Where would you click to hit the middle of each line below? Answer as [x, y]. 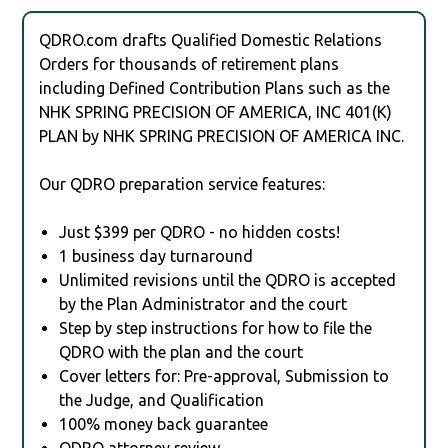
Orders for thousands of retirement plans [189, 63]
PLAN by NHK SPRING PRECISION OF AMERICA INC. [222, 135]
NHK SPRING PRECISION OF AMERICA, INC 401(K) [216, 111]
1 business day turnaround [156, 255]
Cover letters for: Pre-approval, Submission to [224, 375]
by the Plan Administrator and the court [203, 303]
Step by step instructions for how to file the [216, 327]
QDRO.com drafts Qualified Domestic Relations [211, 39]
